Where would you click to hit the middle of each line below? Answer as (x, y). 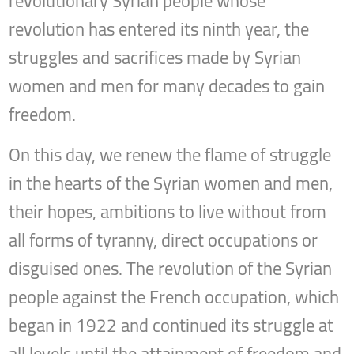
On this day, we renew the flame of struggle (170, 155)
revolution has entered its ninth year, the (159, 30)
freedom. (43, 115)
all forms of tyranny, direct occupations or (164, 241)
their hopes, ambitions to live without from (168, 212)
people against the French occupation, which (174, 298)
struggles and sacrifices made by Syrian (155, 58)
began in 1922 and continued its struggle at (171, 326)
